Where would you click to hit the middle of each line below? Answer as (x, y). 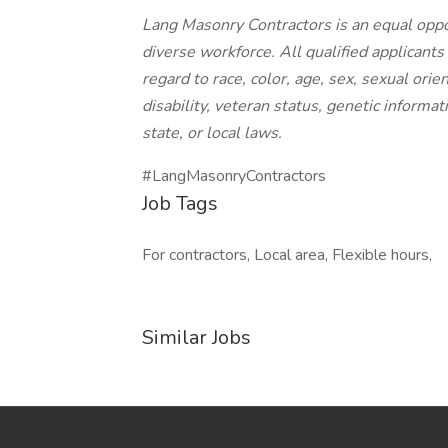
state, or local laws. (212, 133)
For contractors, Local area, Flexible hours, (287, 255)
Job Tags (180, 203)
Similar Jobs (196, 337)
